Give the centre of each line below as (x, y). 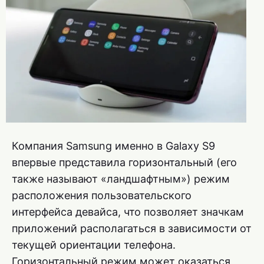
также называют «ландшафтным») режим (121, 179)
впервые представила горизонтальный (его (124, 162)
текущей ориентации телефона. (94, 245)
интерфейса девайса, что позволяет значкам (128, 212)
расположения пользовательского (102, 195)
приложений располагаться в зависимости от (132, 228)
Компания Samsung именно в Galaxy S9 (113, 146)
